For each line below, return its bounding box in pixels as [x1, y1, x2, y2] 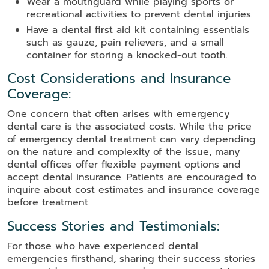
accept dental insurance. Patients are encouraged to [7, 170, 256, 185]
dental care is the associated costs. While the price [7, 119, 252, 134]
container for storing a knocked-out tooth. [26, 48, 228, 63]
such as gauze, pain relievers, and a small [26, 35, 224, 50]
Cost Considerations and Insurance [7, 68, 231, 89]
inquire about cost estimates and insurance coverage [7, 183, 260, 198]
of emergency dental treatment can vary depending [7, 132, 256, 147]
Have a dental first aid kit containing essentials [26, 23, 249, 38]
